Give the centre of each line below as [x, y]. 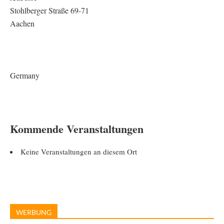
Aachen [22, 23]
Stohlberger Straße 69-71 [49, 10]
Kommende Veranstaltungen [77, 129]
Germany [25, 75]
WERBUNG [34, 212]
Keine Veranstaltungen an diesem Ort [79, 151]
